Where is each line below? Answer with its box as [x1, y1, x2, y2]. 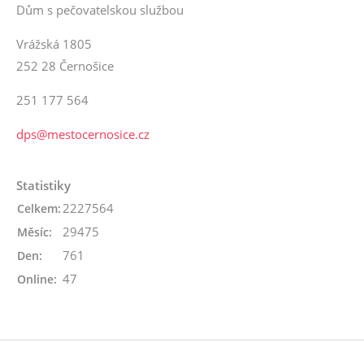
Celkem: [17, 201, 61, 217]
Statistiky [16, 177, 71, 194]
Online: [17, 271, 57, 288]
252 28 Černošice [16, 58, 114, 75]
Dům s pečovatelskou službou [16, 2, 184, 19]
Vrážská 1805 [16, 36, 92, 53]
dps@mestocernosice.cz [16, 126, 149, 143]
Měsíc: [17, 224, 52, 240]
